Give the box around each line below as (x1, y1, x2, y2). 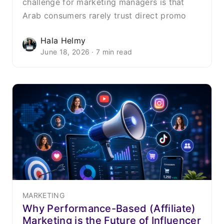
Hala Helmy (40, 35, 86, 45)
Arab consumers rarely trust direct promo (22, 10, 186, 20)
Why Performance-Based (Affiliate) (22, 202, 196, 214)
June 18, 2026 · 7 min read (40, 47, 132, 56)
